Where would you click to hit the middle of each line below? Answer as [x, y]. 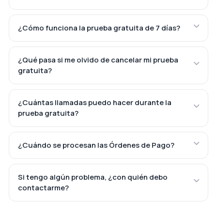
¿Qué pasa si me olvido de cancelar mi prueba [98, 60]
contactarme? [43, 187]
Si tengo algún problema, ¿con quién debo [93, 177]
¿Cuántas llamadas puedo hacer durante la [94, 102]
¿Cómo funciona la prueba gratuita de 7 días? [99, 28]
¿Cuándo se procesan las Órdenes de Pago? [96, 145]
